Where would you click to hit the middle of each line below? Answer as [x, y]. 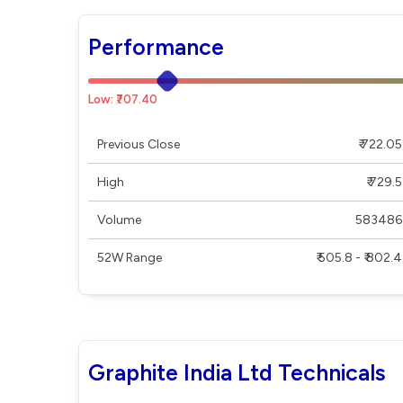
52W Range [130, 258]
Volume [119, 220]
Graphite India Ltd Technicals [237, 372]
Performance [156, 47]
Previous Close [139, 144]
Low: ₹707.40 [123, 99]
